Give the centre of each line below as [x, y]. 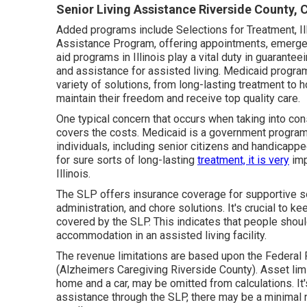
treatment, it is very [243, 160]
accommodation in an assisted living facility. [161, 236]
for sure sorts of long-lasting [127, 160]
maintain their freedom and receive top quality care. [178, 99]
